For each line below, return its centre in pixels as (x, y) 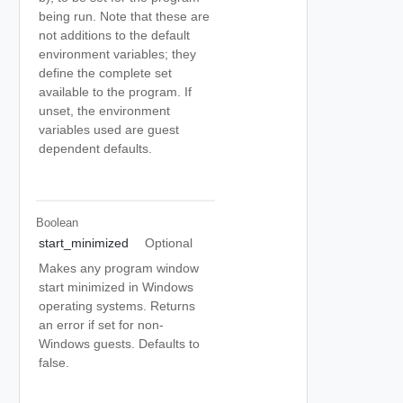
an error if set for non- (101, 325)
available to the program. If (115, 92)
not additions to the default (114, 35)
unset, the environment (104, 111)
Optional (168, 243)
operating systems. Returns (117, 306)
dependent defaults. (95, 148)
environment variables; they (117, 54)
